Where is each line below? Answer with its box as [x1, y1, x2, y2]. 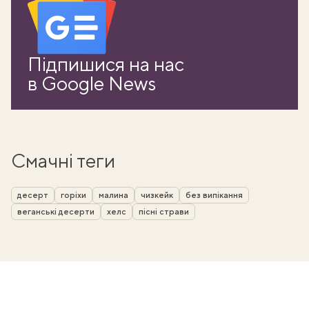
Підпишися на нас [28, 52, 184, 76]
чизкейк [141, 190, 173, 201]
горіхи [61, 190, 86, 201]
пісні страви [139, 207, 189, 217]
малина [99, 190, 128, 201]
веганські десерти [17, 207, 94, 217]
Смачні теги [11, 149, 115, 172]
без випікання [186, 190, 243, 201]
